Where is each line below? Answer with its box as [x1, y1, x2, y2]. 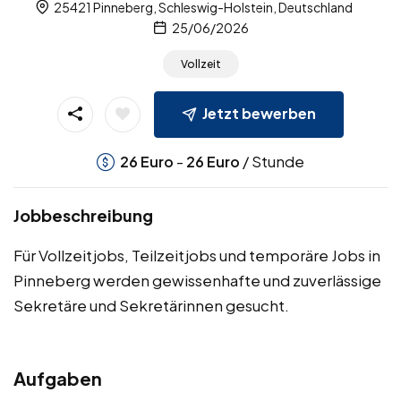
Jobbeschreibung [13, 205, 153, 226]
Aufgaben [13, 367, 102, 389]
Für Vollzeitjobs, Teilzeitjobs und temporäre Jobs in [13, 245, 380, 265]
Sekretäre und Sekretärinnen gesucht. [13, 295, 289, 315]
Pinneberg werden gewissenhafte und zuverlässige [13, 270, 381, 290]
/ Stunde [240, 151, 304, 171]
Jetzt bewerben [202, 104, 316, 124]
